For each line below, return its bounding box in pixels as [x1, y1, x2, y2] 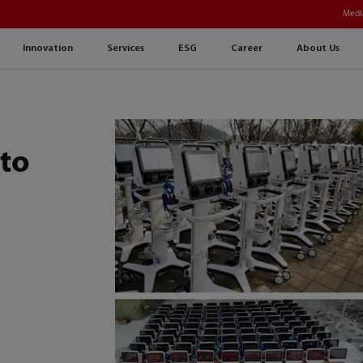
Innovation [22, 44, 73, 54]
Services [106, 44, 144, 54]
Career [230, 44, 263, 54]
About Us [296, 44, 340, 54]
